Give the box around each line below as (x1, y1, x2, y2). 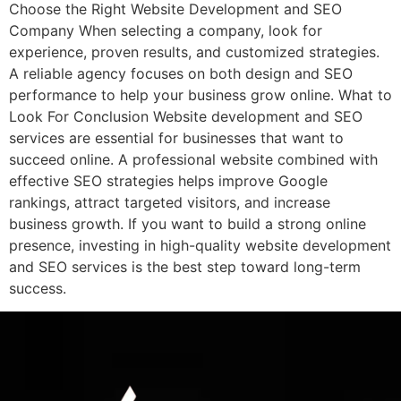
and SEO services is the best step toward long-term (9, 258, 361, 276)
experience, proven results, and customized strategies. (9, 43, 380, 61)
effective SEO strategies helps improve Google (9, 172, 328, 190)
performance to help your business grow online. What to (9, 86, 392, 104)
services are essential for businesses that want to (9, 129, 344, 147)
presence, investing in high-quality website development (9, 236, 391, 254)
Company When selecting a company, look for (9, 21, 322, 39)
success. (9, 279, 66, 297)
